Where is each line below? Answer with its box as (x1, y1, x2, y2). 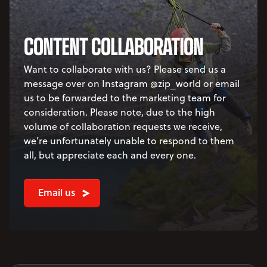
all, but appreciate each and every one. (24, 148, 196, 162)
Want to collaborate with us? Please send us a (24, 62, 226, 76)
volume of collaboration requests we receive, (24, 119, 222, 133)
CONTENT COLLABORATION (24, 27, 203, 63)
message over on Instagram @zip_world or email (24, 76, 240, 90)
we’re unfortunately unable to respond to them (24, 133, 234, 147)
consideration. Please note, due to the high (24, 105, 215, 119)
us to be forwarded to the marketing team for (24, 91, 226, 104)
